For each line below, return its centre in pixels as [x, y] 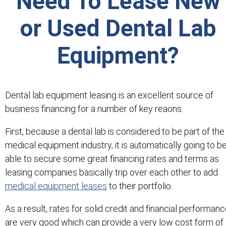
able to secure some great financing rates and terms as [112, 158]
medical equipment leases [56, 186]
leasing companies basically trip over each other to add [111, 172]
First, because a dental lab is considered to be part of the [115, 131]
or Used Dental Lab [118, 28]
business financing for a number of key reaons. [94, 108]
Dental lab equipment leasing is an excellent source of [109, 95]
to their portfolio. [140, 186]
